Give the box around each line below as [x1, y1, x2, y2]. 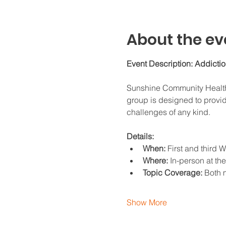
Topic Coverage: [142, 167, 202, 178]
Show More [126, 197, 167, 207]
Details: [126, 131, 154, 141]
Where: [142, 155, 168, 165]
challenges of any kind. [126, 107, 210, 117]
